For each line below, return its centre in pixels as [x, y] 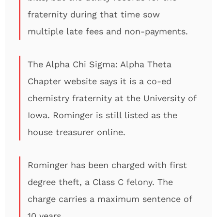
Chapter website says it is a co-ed [100, 81]
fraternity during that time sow [94, 14]
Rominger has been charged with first [107, 165]
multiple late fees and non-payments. [108, 31]
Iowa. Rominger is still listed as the [102, 115]
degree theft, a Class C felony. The [100, 182]
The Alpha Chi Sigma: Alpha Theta [100, 64]
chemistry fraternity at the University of [112, 98]
